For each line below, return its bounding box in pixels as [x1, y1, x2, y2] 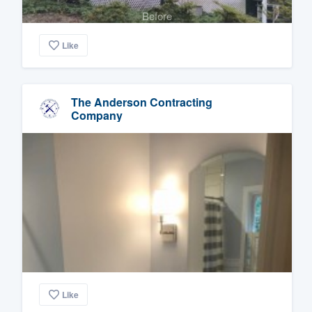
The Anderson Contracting [71, 94, 212, 111]
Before [141, 8, 172, 24]
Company [71, 107, 123, 124]
